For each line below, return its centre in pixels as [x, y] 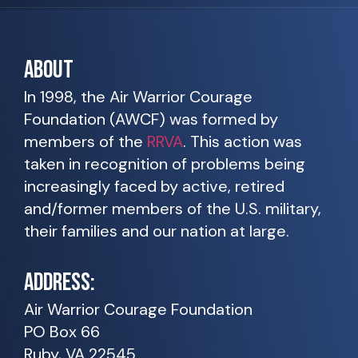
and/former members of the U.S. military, [173, 209]
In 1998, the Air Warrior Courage [138, 97]
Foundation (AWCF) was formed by [151, 119]
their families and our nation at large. [157, 231]
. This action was [243, 142]
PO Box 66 [62, 331]
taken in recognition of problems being [165, 164]
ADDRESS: [60, 282]
